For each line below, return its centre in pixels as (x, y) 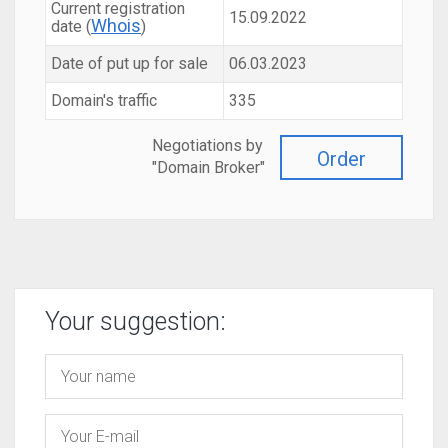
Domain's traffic (104, 100)
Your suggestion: (135, 321)
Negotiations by (207, 145)
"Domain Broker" (208, 167)
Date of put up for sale (129, 63)
